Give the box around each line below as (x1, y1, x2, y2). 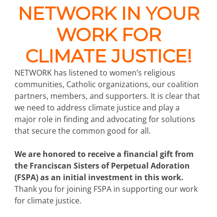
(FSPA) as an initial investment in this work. (15, 171, 184, 183)
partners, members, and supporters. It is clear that (15, 90, 200, 101)
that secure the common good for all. (15, 125, 151, 136)
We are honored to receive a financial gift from (15, 148, 194, 159)
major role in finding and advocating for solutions (15, 113, 195, 124)
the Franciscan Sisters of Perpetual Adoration (15, 160, 190, 171)
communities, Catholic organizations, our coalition (15, 78, 199, 90)
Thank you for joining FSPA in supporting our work (15, 183, 198, 194)
